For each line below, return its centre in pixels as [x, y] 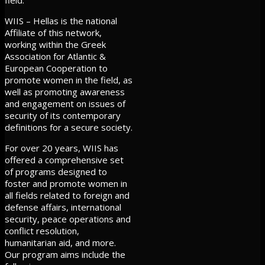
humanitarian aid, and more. [60, 242]
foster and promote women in [66, 183]
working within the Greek [55, 44]
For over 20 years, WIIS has [62, 148]
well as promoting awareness [65, 91]
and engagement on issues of [65, 103]
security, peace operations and [68, 219]
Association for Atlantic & [55, 56]
